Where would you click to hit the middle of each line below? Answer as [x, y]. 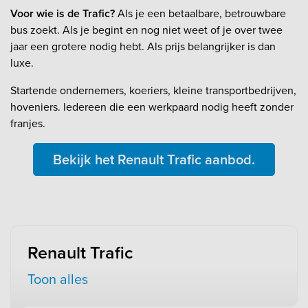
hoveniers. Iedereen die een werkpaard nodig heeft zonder [152, 107]
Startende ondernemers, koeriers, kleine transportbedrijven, [153, 90]
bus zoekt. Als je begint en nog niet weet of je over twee [146, 30]
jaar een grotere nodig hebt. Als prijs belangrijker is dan [143, 46]
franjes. [28, 123]
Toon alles [58, 279]
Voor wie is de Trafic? [63, 13]
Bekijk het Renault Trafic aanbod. [154, 159]
